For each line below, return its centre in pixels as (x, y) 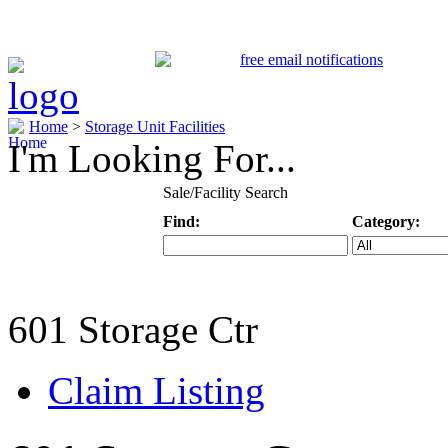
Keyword (192, 284)
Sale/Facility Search (225, 192)
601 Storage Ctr (133, 329)
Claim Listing (156, 390)
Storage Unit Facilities (155, 126)
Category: (385, 221)
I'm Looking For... (152, 158)
